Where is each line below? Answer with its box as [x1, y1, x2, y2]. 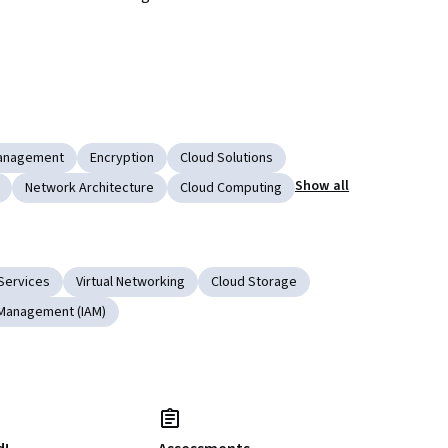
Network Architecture [25, 178, 154, 199]
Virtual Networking [76, 272, 185, 293]
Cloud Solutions [180, 148, 273, 169]
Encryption [90, 148, 154, 169]
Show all [295, 176, 350, 197]
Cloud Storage [211, 272, 297, 293]
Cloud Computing [180, 178, 282, 199]
